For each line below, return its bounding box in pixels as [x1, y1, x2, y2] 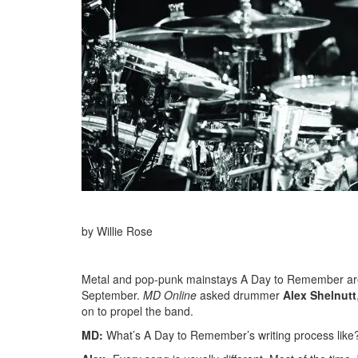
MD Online [143, 286, 197, 303]
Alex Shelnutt [283, 286, 356, 303]
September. [82, 286, 143, 303]
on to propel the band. [82, 302, 193, 319]
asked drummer [197, 286, 283, 303]
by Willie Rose [82, 222, 153, 239]
